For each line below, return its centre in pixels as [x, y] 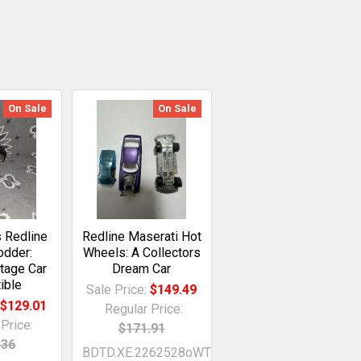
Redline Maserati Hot [141, 236]
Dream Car [142, 268]
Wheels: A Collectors [141, 252]
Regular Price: [144, 309]
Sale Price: [118, 289]
